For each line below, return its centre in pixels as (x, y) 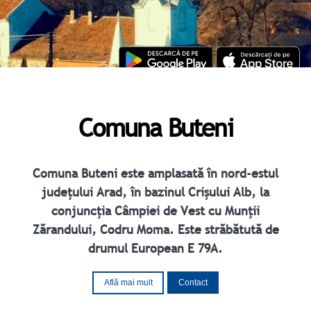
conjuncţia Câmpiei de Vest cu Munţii (155, 211)
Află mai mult (128, 283)
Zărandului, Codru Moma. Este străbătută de (155, 229)
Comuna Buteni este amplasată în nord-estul (155, 173)
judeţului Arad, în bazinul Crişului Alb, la (155, 192)
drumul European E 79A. (155, 248)
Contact (193, 283)
